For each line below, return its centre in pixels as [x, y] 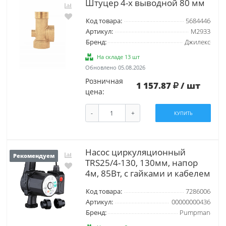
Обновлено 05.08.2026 [115, 67]
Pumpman [195, 213]
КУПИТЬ [183, 113]
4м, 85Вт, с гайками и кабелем [148, 174]
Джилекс [197, 42]
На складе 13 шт [119, 56]
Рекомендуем [34, 156]
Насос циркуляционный [135, 152]
